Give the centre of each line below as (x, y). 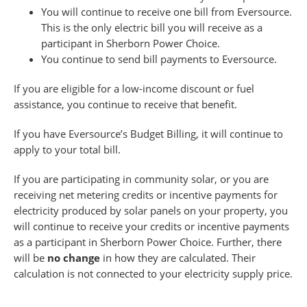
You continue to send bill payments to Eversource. (159, 59)
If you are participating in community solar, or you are (141, 179)
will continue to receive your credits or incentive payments (151, 226)
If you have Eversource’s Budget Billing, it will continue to (148, 133)
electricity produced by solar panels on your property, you (151, 210)
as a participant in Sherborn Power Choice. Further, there (148, 242)
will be (30, 257)
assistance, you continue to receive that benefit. (125, 104)
